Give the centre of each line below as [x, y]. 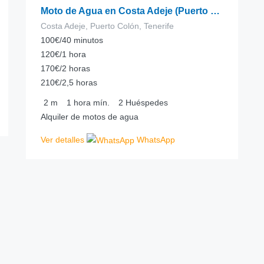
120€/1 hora [63, 54]
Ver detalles [62, 140]
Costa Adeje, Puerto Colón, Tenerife [107, 26]
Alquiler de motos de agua [90, 117]
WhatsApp [155, 140]
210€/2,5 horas [69, 82]
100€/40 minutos [72, 40]
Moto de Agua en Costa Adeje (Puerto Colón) [215, 11]
